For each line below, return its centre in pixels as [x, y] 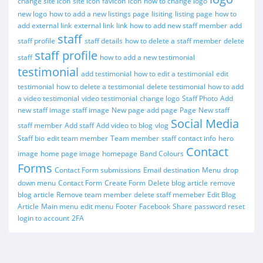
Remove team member [94, 195]
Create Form [125, 183]
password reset [220, 206]
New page [128, 110]
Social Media [205, 124]
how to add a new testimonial [147, 57]
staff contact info [189, 138]
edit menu [97, 206]
